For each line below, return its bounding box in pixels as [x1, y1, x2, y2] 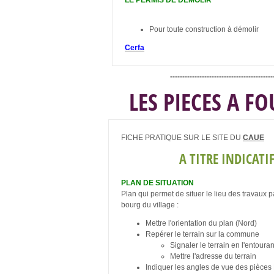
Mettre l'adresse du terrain [170, 251, 256, 261]
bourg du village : [121, 200, 179, 209]
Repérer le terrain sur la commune [146, 229, 259, 239]
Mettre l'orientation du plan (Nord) [146, 218, 257, 228]
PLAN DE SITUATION [121, 178, 194, 187]
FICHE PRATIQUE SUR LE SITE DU [121, 133, 243, 142]
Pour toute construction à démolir [149, 24, 259, 34]
